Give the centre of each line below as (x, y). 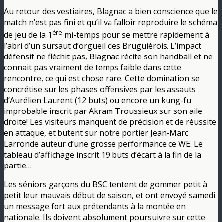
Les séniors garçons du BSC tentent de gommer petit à (106, 184)
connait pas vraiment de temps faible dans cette (93, 67)
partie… (18, 165)
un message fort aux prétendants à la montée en (95, 206)
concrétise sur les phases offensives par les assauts (100, 89)
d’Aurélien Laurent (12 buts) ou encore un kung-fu (98, 100)
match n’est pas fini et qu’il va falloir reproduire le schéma (111, 22)
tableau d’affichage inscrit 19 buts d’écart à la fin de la (103, 154)
